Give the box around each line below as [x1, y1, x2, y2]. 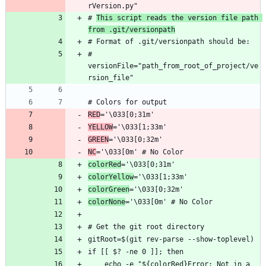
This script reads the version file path [96, 14, 258, 23]
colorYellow [88, 173, 134, 182]
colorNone [88, 198, 125, 207]
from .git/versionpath [88, 26, 175, 34]
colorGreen [88, 185, 129, 194]
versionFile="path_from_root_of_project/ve [88, 62, 258, 71]
